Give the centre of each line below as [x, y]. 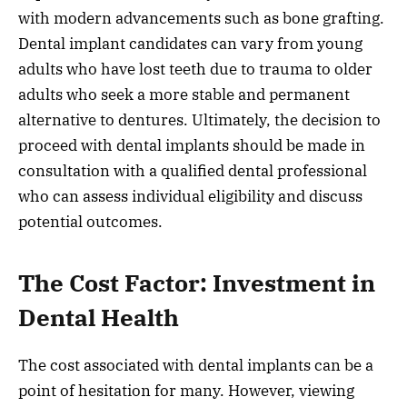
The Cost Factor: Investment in [197, 283]
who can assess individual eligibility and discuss [190, 197]
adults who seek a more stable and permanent [184, 95]
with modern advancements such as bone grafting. [201, 19]
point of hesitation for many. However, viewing [186, 390]
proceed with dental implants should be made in [192, 146]
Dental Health [99, 317]
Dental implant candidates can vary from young [190, 44]
